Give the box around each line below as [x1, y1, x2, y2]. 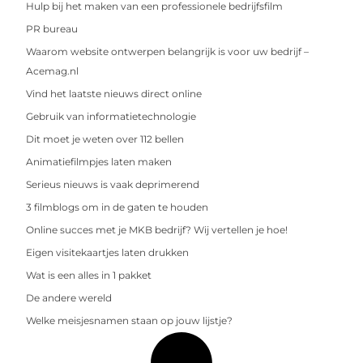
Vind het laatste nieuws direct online [26, 87, 203, 100]
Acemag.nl [26, 64, 79, 77]
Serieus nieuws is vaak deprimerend [26, 177, 200, 190]
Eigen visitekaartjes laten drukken [26, 246, 190, 258]
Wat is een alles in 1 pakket [26, 268, 152, 281]
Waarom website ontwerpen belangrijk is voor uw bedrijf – [26, 45, 310, 58]
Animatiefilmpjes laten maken [26, 155, 173, 168]
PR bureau [26, 22, 79, 35]
